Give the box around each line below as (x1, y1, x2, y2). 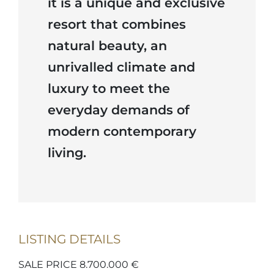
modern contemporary (48, 124, 196, 139)
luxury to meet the (48, 81, 170, 96)
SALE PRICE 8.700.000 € (18, 259, 139, 270)
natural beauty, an (48, 38, 167, 53)
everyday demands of (48, 102, 190, 117)
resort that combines (48, 17, 186, 32)
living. (48, 145, 86, 160)
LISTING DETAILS (18, 232, 120, 246)
